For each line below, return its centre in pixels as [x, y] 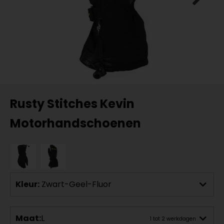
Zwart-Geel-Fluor [76, 184]
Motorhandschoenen [75, 123]
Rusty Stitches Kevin [72, 104]
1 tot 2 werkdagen [173, 218]
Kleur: [27, 184]
